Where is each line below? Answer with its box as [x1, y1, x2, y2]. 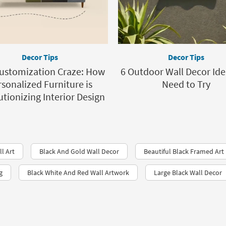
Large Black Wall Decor [154, 168, 222, 177]
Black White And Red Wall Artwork [27, 168, 129, 177]
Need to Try [162, 78, 210, 90]
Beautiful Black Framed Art [144, 147, 224, 156]
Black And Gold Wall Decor [39, 147, 119, 156]
